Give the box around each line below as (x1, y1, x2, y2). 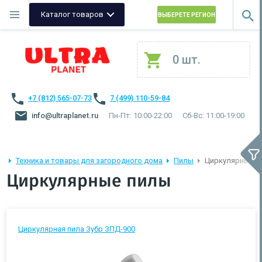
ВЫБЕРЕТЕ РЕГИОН (157, 12, 215, 18)
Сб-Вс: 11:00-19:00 (182, 111, 244, 120)
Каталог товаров (41, 10, 104, 19)
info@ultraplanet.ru (32, 111, 98, 120)
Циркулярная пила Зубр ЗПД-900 (18, 225, 135, 233)
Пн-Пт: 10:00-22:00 (109, 111, 172, 120)
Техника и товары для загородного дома (16, 156, 163, 165)
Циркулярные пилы (6, 173, 171, 190)
